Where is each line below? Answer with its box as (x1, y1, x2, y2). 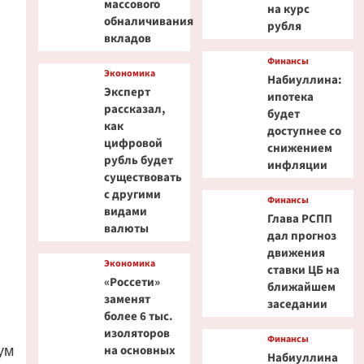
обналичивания (103, 13, 193, 30)
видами (103, 203, 147, 220)
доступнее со (267, 123, 342, 140)
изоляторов (103, 325, 170, 342)
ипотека (267, 89, 314, 106)
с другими (103, 186, 161, 203)
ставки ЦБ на (267, 262, 340, 279)
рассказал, (103, 101, 166, 118)
